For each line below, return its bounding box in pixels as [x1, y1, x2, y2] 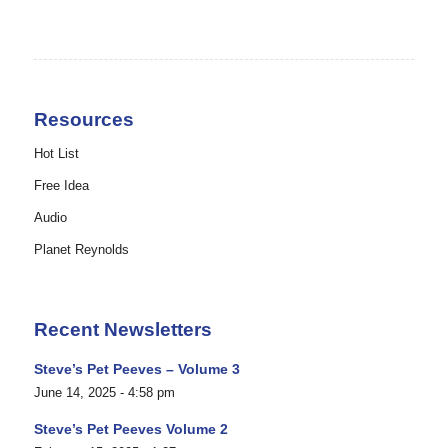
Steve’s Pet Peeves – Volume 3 [33, 360, 240, 377]
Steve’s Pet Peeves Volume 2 [33, 420, 228, 437]
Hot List [33, 145, 79, 161]
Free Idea [33, 177, 89, 193]
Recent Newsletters [33, 318, 212, 340]
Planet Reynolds [33, 241, 129, 257]
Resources [33, 108, 134, 130]
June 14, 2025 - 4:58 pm [33, 384, 175, 400]
